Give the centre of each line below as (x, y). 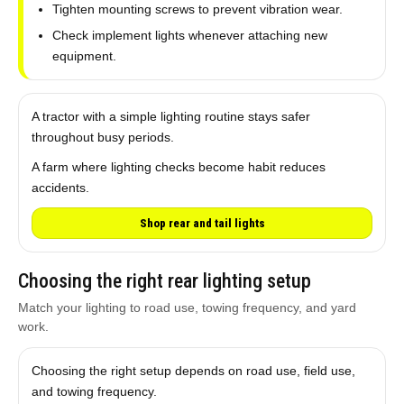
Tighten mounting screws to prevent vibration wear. (197, 9)
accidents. (60, 188)
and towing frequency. (94, 391)
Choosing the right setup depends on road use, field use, (193, 371)
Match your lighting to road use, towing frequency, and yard (187, 308)
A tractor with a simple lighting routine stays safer (170, 116)
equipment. (84, 56)
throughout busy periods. (102, 137)
